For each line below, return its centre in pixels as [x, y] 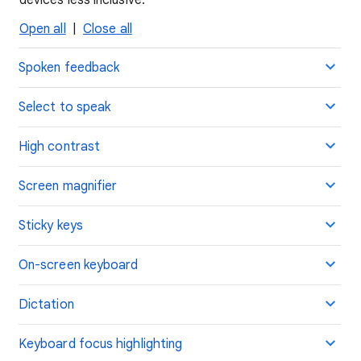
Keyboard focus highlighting [101, 344]
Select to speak [65, 107]
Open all [43, 29]
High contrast [60, 147]
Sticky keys [51, 226]
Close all [108, 29]
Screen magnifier [68, 186]
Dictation [46, 305]
